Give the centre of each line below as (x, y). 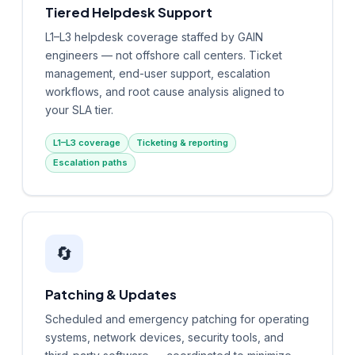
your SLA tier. (79, 109)
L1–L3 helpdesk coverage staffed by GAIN (154, 36)
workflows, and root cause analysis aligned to (165, 91)
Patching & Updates (111, 294)
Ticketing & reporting (182, 142)
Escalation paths (90, 162)
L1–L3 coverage (87, 142)
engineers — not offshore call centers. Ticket (164, 55)
